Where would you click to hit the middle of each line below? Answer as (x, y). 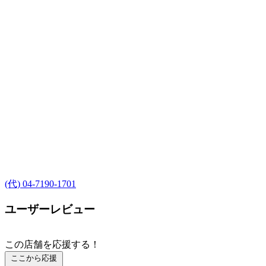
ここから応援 (34, 258)
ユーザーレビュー (50, 209)
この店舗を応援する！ (52, 245)
